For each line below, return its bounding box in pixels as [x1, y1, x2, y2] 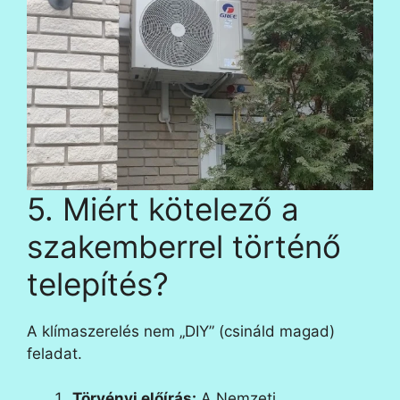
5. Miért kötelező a [27, 189, 299, 228]
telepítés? [27, 264, 169, 303]
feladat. [27, 344, 82, 362]
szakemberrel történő [27, 227, 341, 265]
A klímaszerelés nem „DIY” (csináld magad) [27, 321, 335, 340]
